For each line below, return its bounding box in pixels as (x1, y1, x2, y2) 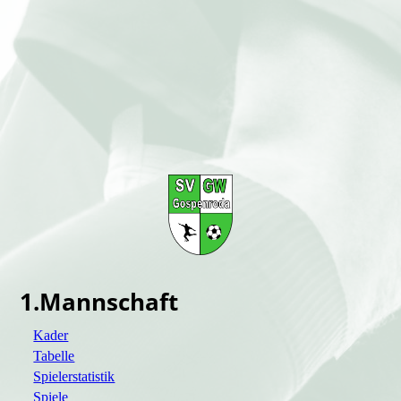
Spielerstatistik (33, 369, 115, 385)
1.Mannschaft (20, 286, 179, 319)
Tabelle (33, 348, 75, 364)
